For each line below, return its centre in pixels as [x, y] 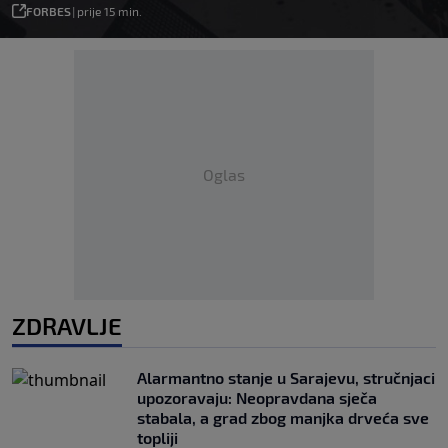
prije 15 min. [109, 10]
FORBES [48, 10]
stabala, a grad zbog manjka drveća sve [283, 417]
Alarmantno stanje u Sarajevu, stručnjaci [286, 377]
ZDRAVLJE [67, 325]
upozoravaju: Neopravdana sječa [257, 397]
